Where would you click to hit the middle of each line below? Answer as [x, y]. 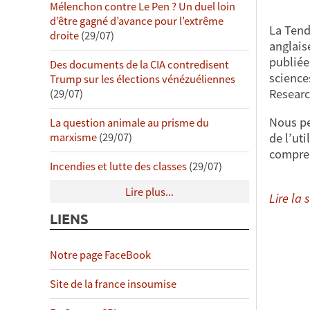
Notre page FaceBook [100, 255]
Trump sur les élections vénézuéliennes [143, 80]
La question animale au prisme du [129, 123]
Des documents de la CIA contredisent [139, 65]
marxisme [73, 138]
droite [64, 36]
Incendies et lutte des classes [118, 167]
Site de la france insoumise [113, 284]
